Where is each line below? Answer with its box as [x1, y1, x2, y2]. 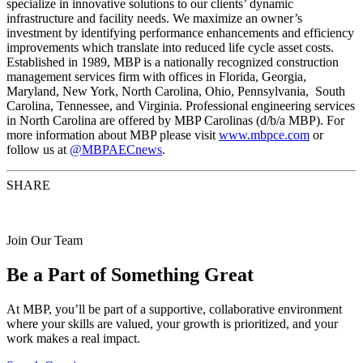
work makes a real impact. [6, 331, 140, 345]
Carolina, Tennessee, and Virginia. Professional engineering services [6, 99, 355, 113]
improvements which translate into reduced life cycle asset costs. [6, 41, 334, 55]
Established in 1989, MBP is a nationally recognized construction [6, 55, 339, 70]
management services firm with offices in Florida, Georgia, [6, 70, 306, 84]
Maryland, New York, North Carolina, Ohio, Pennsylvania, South [6, 84, 345, 99]
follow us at [6, 143, 70, 157]
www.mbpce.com [219, 128, 310, 143]
